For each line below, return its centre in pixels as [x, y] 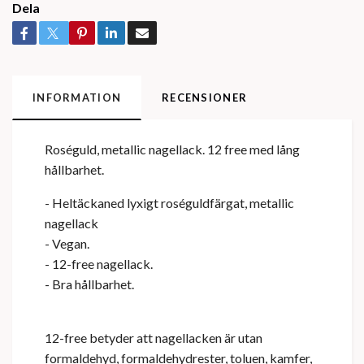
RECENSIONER [205, 98]
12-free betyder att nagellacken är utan [154, 338]
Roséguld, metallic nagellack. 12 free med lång [172, 149]
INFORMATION [77, 98]
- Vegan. [67, 244]
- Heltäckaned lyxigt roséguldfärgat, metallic [169, 203]
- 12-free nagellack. [99, 264]
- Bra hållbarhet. [89, 284]
